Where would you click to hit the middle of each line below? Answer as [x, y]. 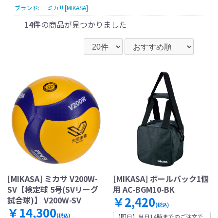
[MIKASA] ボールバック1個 [161, 179]
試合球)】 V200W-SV [44, 200]
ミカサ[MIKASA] [68, 8]
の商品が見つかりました [84, 24]
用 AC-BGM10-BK [144, 189]
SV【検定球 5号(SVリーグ [53, 189]
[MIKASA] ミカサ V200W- [53, 179]
